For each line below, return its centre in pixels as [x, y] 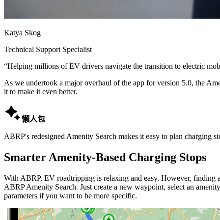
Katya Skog [22, 32]
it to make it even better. [41, 91]
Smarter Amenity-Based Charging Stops [105, 157]
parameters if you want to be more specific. [70, 195]
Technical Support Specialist [48, 49]
